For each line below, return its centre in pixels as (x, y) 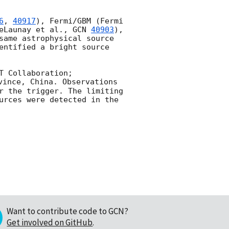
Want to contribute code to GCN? (68, 211)
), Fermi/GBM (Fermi (79, 21)
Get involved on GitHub (50, 222)
